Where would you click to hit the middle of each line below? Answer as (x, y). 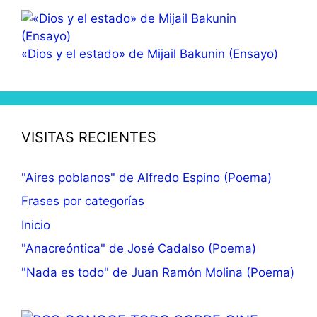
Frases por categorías (83, 201)
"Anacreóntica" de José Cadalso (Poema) (139, 249)
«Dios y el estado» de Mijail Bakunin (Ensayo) (150, 53)
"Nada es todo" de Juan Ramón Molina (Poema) (158, 272)
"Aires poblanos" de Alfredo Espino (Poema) (146, 177)
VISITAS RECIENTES (89, 137)
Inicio (36, 225)
